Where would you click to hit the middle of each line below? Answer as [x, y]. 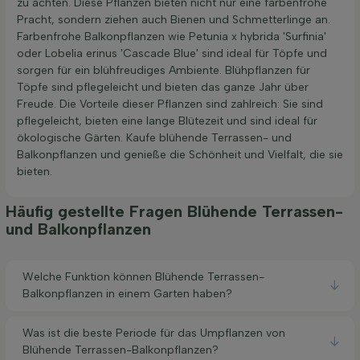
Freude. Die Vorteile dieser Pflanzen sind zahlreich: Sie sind [170, 104]
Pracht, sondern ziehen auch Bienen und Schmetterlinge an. [174, 19]
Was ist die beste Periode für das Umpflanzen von [154, 333]
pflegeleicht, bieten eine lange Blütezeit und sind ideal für [167, 121]
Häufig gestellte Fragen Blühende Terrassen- [174, 211]
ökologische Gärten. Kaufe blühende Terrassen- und [154, 137]
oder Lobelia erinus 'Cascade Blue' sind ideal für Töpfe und [172, 53]
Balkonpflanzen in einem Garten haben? [127, 294]
